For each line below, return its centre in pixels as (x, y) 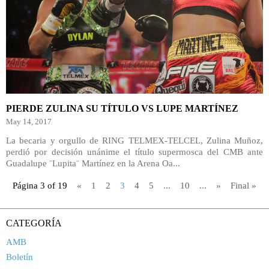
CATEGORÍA (34, 223)
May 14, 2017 (29, 122)
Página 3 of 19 (40, 186)
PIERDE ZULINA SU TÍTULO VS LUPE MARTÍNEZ (122, 108)
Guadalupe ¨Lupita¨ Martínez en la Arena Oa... (93, 163)
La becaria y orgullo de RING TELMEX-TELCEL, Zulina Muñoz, (134, 141)
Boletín (20, 257)
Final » (243, 186)
